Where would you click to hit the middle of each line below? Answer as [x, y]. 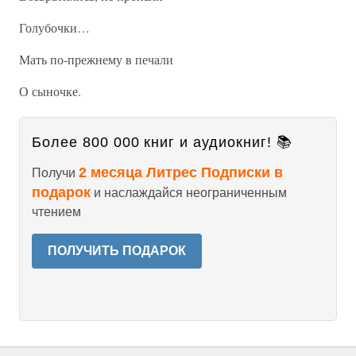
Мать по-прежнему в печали [96, 59]
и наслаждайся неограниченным [189, 193]
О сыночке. [50, 91]
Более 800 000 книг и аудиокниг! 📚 [162, 142]
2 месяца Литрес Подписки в [181, 172]
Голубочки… [54, 27]
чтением [56, 212]
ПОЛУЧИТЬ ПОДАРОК [117, 251]
